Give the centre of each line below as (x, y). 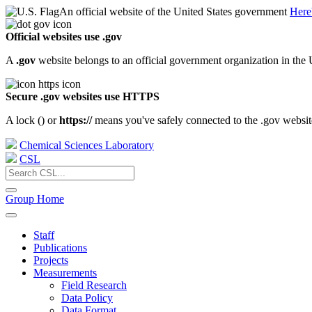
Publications (60, 248)
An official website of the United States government (173, 11)
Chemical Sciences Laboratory (87, 145)
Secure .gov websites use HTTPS (83, 96)
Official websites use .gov (64, 37)
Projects (51, 260)
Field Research (94, 285)
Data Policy (87, 298)
